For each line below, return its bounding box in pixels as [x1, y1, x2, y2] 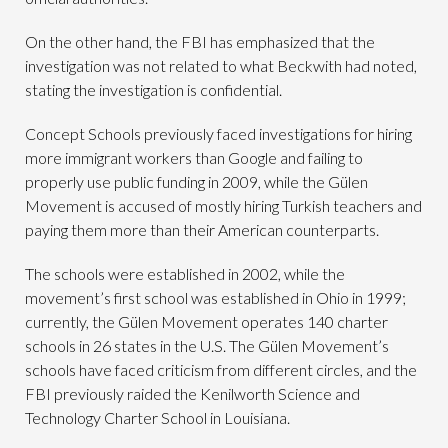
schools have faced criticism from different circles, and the [25, 360, 417, 380]
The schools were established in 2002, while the [25, 264, 345, 284]
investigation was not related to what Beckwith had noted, [25, 56, 417, 76]
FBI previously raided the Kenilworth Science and [25, 384, 360, 404]
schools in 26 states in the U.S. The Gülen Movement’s [25, 336, 389, 356]
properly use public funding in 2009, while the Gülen [25, 172, 368, 192]
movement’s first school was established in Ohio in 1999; [25, 288, 406, 308]
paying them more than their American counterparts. [25, 220, 379, 240]
